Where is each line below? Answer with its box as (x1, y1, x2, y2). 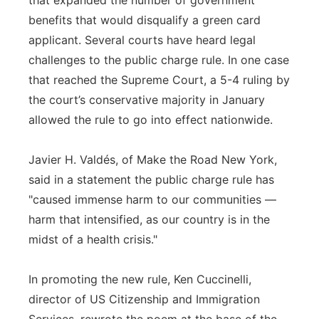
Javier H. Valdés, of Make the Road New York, (28, 152, 277, 167)
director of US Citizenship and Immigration (28, 292, 260, 306)
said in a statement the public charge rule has (28, 172, 274, 187)
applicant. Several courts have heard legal (28, 33, 256, 47)
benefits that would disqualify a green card (28, 13, 261, 27)
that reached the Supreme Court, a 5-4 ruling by (28, 73, 290, 87)
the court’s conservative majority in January (28, 93, 265, 107)
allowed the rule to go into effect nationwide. (28, 113, 273, 127)
